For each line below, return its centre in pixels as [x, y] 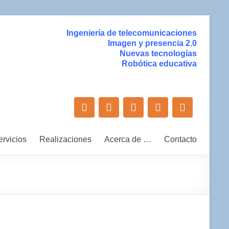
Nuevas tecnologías [158, 53]
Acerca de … [128, 139]
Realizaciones [65, 139]
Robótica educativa [159, 64]
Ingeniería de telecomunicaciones [132, 33]
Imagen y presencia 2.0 [152, 43]
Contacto [180, 139]
